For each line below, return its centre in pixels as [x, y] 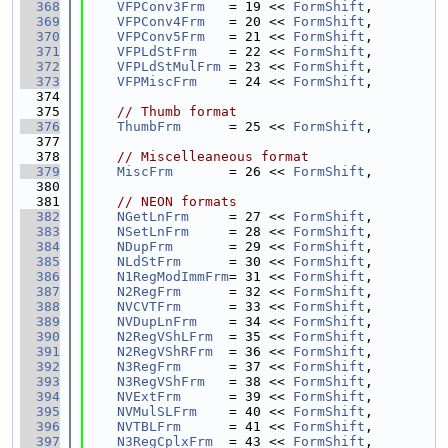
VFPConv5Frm [161, 36]
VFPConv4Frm [161, 21]
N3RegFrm [149, 366]
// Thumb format [177, 111]
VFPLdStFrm [157, 51]
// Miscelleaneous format [213, 156]
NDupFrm [145, 246]
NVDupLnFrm [157, 321]
